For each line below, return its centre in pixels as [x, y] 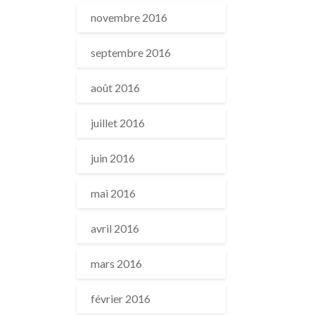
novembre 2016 [129, 17]
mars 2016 [116, 263]
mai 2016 [113, 193]
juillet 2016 [117, 123]
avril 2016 [115, 228]
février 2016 [120, 298]
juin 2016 [112, 158]
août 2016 [115, 88]
